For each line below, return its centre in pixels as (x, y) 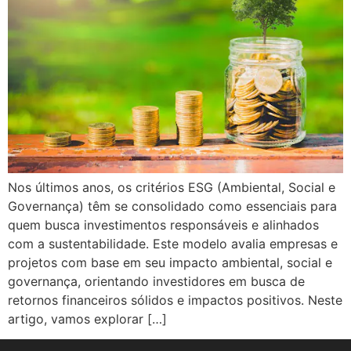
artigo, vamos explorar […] (87, 318)
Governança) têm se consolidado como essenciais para (172, 206)
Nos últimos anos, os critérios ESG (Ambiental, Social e (172, 187)
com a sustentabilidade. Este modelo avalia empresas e (173, 243)
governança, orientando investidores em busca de (156, 281)
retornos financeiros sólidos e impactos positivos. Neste (175, 300)
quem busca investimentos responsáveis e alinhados (163, 224)
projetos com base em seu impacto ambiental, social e (170, 262)
